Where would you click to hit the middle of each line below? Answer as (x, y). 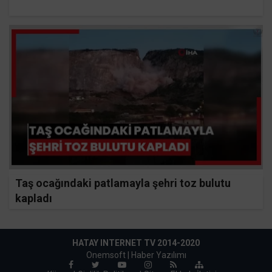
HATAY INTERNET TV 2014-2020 (136, 243)
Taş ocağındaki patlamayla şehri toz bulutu (123, 183)
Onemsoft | (108, 255)
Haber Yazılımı (158, 255)
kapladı (34, 199)
